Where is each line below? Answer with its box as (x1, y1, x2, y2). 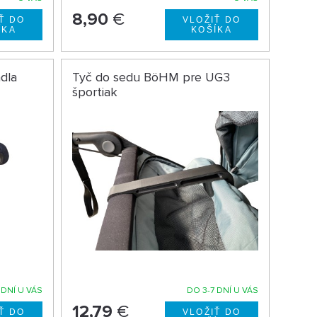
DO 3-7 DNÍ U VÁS (186, 285, 258, 296)
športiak (71, 83, 117, 100)
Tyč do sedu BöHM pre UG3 (71, 69, 230, 85)
